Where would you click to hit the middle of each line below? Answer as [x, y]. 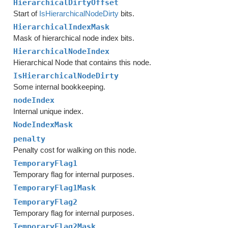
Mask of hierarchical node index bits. [74, 38]
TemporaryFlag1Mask [55, 188]
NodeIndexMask [43, 125]
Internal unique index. [49, 111]
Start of [26, 13]
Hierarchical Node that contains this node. [82, 62]
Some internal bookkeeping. [60, 87]
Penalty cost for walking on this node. [75, 150]
